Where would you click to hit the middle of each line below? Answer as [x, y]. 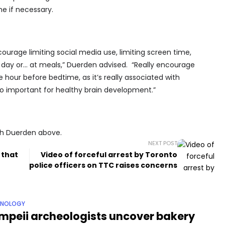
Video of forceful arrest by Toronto [109, 155]
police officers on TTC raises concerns [103, 165]
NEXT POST [163, 143]
